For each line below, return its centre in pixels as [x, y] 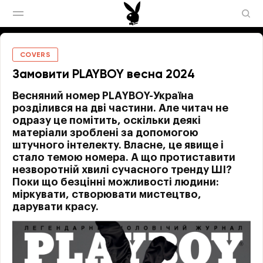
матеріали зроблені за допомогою [105, 133]
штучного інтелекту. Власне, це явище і [118, 145]
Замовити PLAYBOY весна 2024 [104, 75]
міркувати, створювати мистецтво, [107, 194]
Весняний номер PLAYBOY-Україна [103, 96]
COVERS [36, 55]
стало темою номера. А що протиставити [124, 157]
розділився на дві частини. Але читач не [120, 108]
